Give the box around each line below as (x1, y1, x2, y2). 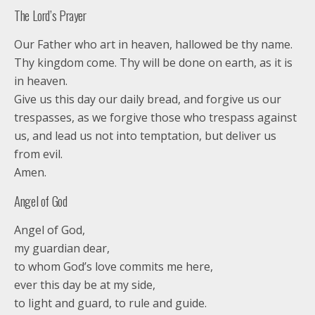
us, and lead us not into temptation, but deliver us (14, 128, 276, 143)
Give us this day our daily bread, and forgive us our (14, 91, 281, 107)
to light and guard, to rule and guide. (14, 295, 207, 311)
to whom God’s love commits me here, (14, 259, 213, 274)
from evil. (14, 146, 63, 162)
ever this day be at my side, (14, 277, 155, 292)
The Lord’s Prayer (14, 6, 86, 25)
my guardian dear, (14, 240, 110, 256)
